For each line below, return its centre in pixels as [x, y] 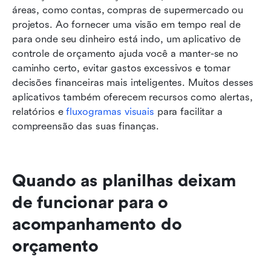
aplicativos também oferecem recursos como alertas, [132, 97]
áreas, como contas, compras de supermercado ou [128, 10]
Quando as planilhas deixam [124, 181]
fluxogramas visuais [110, 111]
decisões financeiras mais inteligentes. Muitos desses [133, 82]
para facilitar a [188, 111]
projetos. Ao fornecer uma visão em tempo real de [126, 24]
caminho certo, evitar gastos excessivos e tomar [121, 68]
